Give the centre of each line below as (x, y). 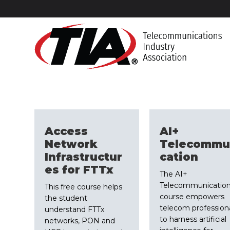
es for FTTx (79, 169)
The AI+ (173, 174)
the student (66, 198)
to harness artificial (193, 219)
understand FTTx (75, 209)
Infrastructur (84, 157)
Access (66, 131)
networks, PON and (80, 221)
